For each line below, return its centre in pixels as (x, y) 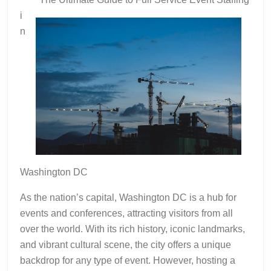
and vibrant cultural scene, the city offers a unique (126, 244)
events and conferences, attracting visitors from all (126, 213)
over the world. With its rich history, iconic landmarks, (132, 229)
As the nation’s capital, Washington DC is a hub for (128, 197)
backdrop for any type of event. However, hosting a (128, 260)
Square (247, 20)
